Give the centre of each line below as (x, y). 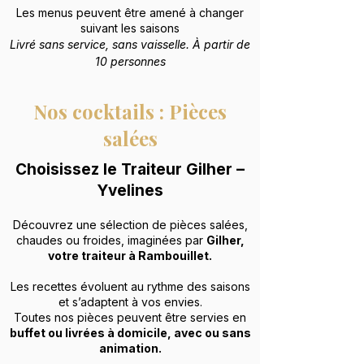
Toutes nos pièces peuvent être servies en (130, 318)
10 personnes (130, 62)
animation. (130, 349)
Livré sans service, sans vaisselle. (101, 45)
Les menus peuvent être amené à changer (130, 13)
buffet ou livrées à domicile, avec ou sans (130, 333)
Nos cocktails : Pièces (130, 112)
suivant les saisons (130, 28)
